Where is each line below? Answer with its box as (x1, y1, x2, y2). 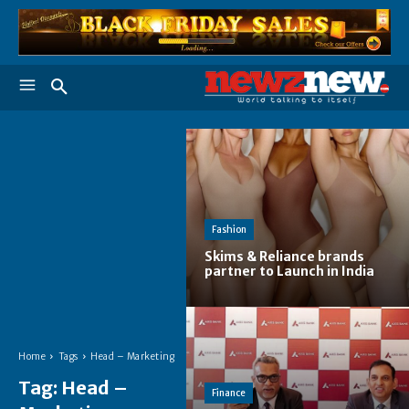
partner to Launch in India (204, 263, 374, 280)
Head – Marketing (90, 350, 174, 362)
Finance (212, 387, 246, 400)
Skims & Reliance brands (204, 248, 364, 266)
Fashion (212, 224, 246, 236)
